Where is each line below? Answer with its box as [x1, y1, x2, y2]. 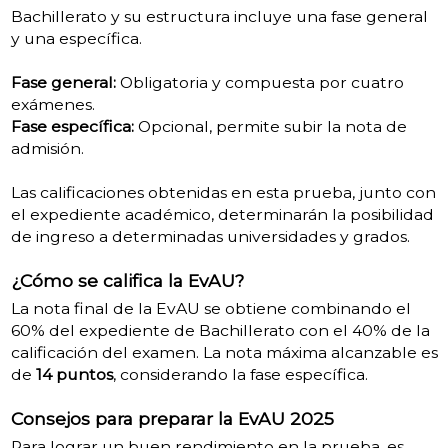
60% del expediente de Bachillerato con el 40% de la [10, 321, 430, 341]
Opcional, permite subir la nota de [133, 117, 407, 137]
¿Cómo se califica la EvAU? [10, 270, 244, 292]
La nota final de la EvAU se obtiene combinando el [10, 299, 411, 319]
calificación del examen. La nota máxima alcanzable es [10, 343, 438, 363]
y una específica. [10, 29, 142, 49]
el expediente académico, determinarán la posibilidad [10, 205, 434, 225]
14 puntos [35, 365, 113, 385]
